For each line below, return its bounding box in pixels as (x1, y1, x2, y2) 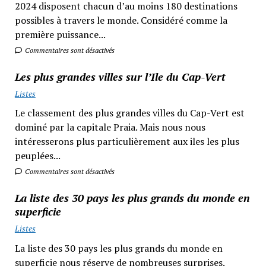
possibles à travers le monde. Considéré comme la (14, 13, 227, 27)
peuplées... (14, 149, 61, 163)
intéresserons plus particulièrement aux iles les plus (14, 135, 239, 148)
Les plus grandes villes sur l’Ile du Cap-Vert (14, 69, 226, 84)
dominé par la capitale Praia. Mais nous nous (14, 121, 205, 134)
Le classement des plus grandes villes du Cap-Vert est (14, 106, 245, 120)
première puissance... (14, 27, 106, 41)
